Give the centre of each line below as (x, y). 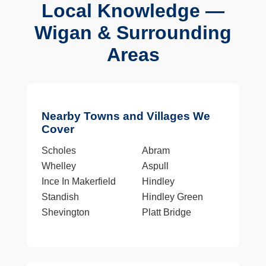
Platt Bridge (167, 212)
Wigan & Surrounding (133, 33)
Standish (60, 197)
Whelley (58, 166)
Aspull (155, 166)
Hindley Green (172, 197)
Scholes (58, 150)
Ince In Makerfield (78, 181)
